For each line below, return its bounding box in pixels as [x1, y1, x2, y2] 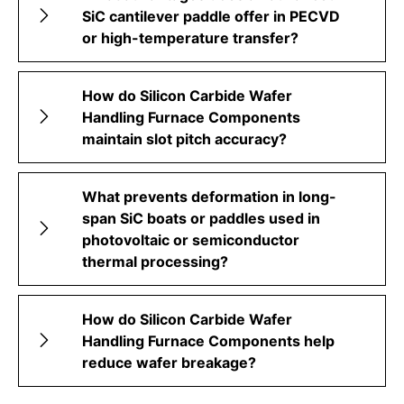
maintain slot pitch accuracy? [82, 129, 287, 148]
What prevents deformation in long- [82, 187, 336, 206]
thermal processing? [82, 252, 228, 271]
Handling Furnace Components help [82, 331, 335, 350]
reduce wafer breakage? [82, 353, 256, 372]
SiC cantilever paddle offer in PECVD [82, 6, 340, 25]
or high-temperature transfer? [82, 28, 298, 47]
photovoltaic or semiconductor [82, 230, 299, 249]
